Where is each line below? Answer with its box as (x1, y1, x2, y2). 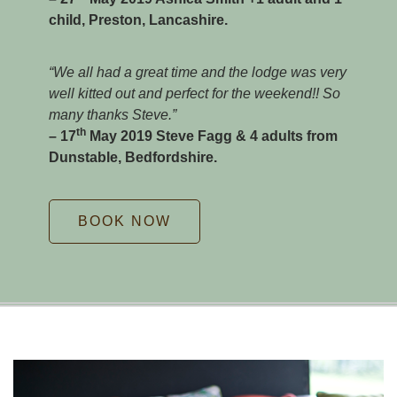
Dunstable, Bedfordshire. (49, 149, 217, 165)
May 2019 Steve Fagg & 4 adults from (86, 128, 338, 144)
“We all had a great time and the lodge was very (49, 64, 346, 80)
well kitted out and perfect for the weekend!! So (49, 85, 340, 101)
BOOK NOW (78, 213, 171, 229)
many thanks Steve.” (49, 106, 176, 122)
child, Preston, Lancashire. (49, 12, 228, 27)
